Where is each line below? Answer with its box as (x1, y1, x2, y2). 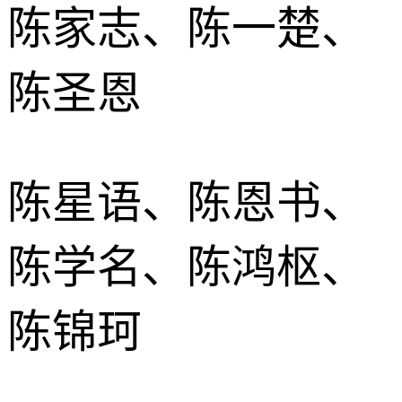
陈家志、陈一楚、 (7, 3, 366, 54)
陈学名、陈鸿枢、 (7, 241, 366, 293)
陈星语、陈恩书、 (7, 177, 366, 228)
